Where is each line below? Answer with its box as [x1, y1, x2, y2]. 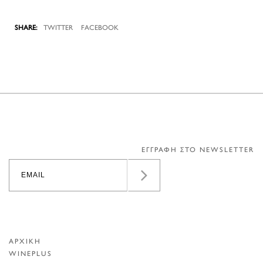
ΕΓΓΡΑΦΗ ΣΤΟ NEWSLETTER [141, 147, 254, 154]
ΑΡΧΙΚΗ [9, 238, 41, 245]
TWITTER [43, 25, 73, 32]
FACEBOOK [81, 25, 119, 32]
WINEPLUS [9, 251, 52, 258]
